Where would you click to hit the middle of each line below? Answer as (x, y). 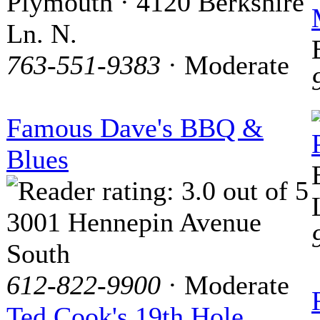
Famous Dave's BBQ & (135, 127)
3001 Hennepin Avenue (134, 222)
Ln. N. (42, 33)
